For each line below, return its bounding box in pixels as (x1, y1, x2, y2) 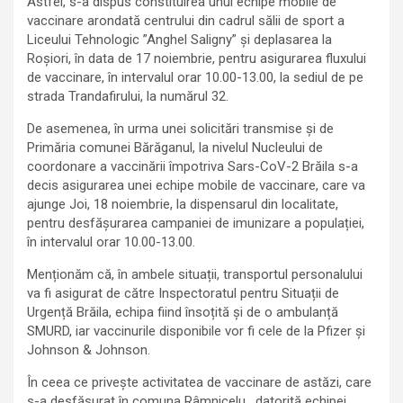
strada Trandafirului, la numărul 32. (27, 88, 228, 105)
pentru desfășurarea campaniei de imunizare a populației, (27, 215, 364, 232)
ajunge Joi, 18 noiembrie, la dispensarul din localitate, (27, 196, 338, 213)
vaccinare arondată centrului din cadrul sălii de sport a (27, 13, 345, 30)
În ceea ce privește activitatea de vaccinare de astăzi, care (27, 374, 372, 391)
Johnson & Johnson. (27, 342, 150, 359)
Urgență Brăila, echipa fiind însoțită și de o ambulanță (27, 304, 338, 321)
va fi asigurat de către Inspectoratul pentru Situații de (27, 285, 339, 302)
